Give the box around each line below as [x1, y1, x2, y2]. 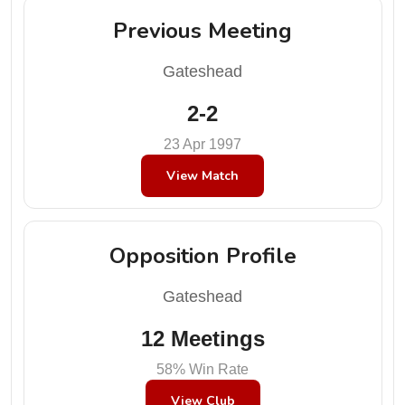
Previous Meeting [113, 16, 292, 45]
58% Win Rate [156, 361, 249, 377]
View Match [166, 167, 239, 184]
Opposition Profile [108, 240, 297, 270]
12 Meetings [140, 325, 265, 351]
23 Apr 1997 [164, 137, 241, 152]
